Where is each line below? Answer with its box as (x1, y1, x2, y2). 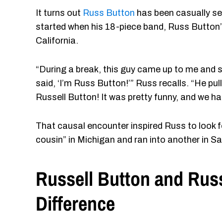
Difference (36, 190, 115, 217)
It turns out (36, 8, 83, 18)
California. (36, 36, 78, 46)
